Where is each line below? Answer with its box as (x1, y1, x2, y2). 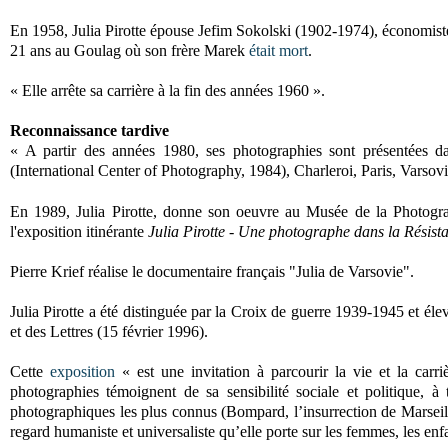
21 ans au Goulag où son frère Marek (10, 42, 249, 60)
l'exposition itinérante (10, 223, 148, 241)
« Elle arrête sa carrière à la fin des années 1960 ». (10, 82, 329, 100)
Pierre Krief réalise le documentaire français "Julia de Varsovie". (10, 263, 418, 281)
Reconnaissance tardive (10, 122, 169, 140)
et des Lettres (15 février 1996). (10, 323, 208, 341)
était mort (249, 42, 308, 60)
